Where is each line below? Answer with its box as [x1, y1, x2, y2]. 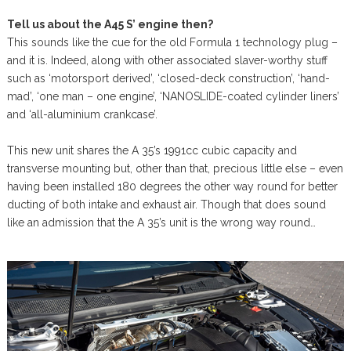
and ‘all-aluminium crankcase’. [6, 108, 157, 121]
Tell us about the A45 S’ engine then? [6, 18, 213, 31]
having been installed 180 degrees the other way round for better [6, 180, 338, 194]
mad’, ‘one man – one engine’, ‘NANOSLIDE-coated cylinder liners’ [6, 90, 339, 103]
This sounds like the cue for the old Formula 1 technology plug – [6, 36, 338, 49]
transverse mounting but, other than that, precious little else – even [6, 162, 343, 175]
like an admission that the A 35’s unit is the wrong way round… [6, 216, 316, 230]
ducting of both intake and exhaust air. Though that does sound [6, 198, 326, 212]
